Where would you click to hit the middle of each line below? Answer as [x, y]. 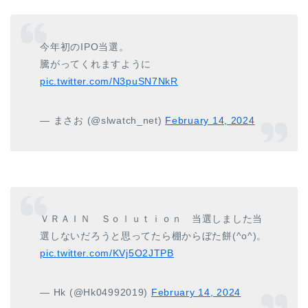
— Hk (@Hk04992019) [96, 293]
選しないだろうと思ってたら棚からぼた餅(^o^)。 [154, 236]
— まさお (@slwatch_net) [103, 120]
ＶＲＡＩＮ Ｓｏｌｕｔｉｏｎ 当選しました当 [152, 219]
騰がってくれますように [96, 64]
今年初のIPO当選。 [85, 46]
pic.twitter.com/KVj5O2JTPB [107, 253]
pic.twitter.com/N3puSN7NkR [109, 81]
